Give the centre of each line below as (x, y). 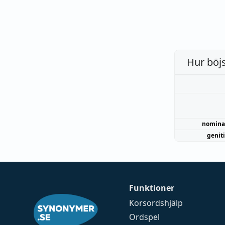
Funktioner (152, 188)
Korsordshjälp (156, 203)
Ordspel (145, 217)
